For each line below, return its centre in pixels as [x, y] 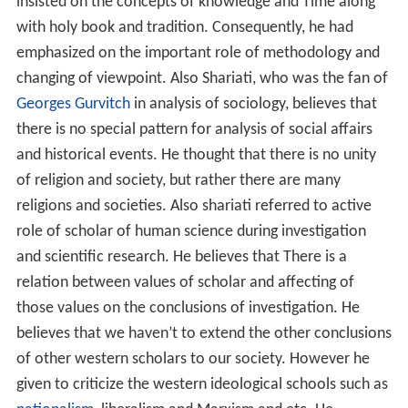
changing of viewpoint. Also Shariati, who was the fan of [202, 79]
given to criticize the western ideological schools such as [202, 385]
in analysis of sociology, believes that [253, 105]
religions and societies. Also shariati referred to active [194, 207]
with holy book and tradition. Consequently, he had [184, 28]
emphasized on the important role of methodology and [198, 54]
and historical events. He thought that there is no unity [196, 156]
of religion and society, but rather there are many [178, 181]
